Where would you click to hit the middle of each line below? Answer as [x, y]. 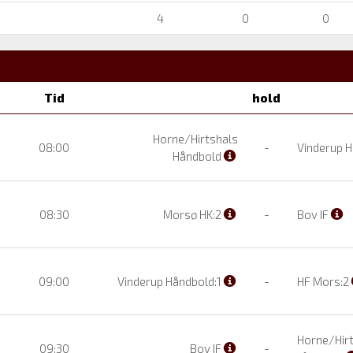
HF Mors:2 [323, 281]
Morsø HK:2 [193, 214]
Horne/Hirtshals [195, 138]
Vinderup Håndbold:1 [171, 281]
